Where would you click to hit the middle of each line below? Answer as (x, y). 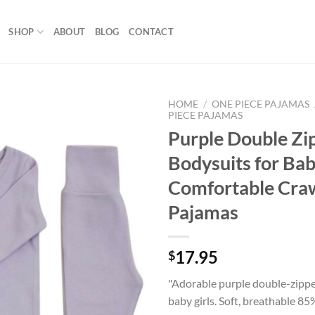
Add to (120, 139)
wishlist (120, 152)
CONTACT (151, 32)
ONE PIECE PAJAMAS (261, 104)
